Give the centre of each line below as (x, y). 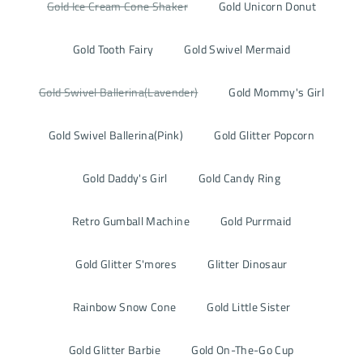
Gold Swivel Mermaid (237, 49)
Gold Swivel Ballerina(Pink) (116, 135)
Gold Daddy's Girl (125, 178)
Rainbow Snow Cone (124, 307)
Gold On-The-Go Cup (243, 350)
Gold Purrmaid (256, 221)
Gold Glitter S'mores (126, 264)
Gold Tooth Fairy (113, 49)
